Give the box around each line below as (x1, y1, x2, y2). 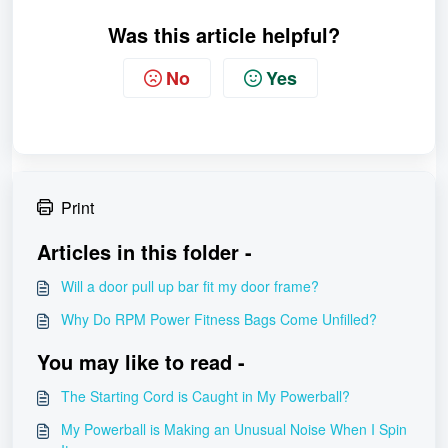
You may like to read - (37, 347, 245, 377)
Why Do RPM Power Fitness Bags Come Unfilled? (61, 309, 377, 330)
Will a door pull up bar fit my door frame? (61, 276, 319, 297)
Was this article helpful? (108, 20, 340, 50)
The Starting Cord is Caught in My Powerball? (61, 386, 350, 407)
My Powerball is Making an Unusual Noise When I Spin (61, 419, 407, 440)
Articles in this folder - (37, 237, 252, 267)
